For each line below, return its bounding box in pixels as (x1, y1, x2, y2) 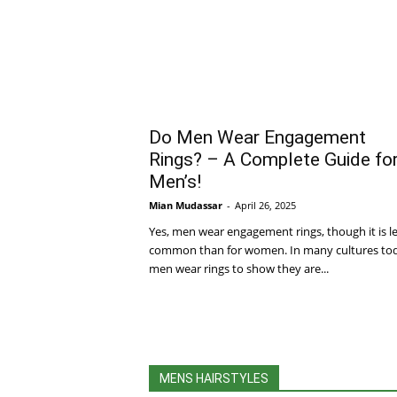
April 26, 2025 (235, 198, 296, 212)
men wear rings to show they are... (149, 260, 329, 276)
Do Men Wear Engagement (149, 126, 366, 148)
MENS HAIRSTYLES (160, 370, 269, 385)
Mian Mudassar (149, 198, 222, 212)
